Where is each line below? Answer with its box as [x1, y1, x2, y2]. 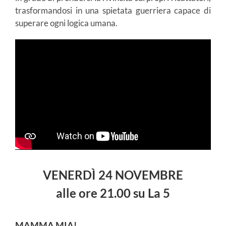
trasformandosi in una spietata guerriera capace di [15, 5, 211, 16]
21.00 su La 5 [100, 185, 170, 200]
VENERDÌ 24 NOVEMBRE [43, 167, 183, 182]
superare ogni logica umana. [15, 18, 118, 29]
